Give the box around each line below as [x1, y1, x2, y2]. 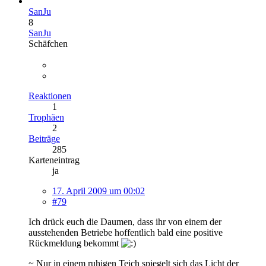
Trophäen [28, 112, 64, 122]
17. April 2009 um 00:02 [52, 185, 145, 196]
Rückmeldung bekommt [28, 237, 121, 248]
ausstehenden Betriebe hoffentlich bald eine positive [28, 227, 223, 237]
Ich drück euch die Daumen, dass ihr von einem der [28, 216, 221, 227]
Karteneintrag [28, 154, 80, 165]
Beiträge [28, 133, 60, 144]
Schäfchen [28, 38, 68, 49]
